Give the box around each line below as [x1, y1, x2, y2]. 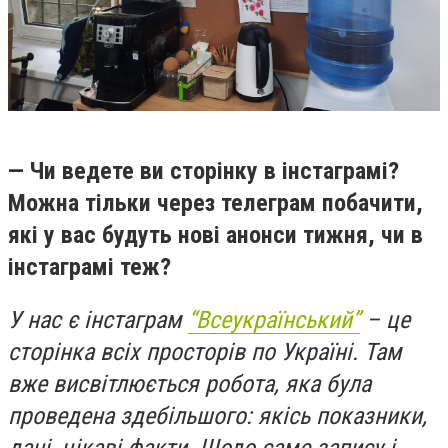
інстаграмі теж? [8, 252, 171, 281]
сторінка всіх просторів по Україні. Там [8, 338, 402, 367]
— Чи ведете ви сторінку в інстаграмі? [8, 156, 399, 185]
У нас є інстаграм [8, 306, 188, 335]
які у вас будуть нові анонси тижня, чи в [8, 220, 423, 249]
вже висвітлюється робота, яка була [8, 370, 371, 399]
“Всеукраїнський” [188, 306, 360, 335]
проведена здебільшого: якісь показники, [8, 402, 427, 431]
